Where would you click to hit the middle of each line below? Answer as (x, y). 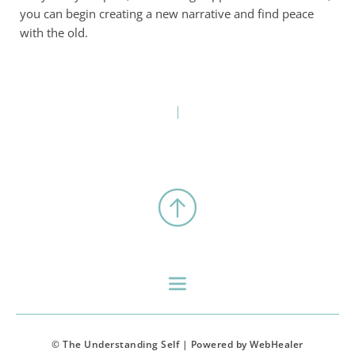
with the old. (54, 32)
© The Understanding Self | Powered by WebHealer (177, 344)
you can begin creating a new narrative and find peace (167, 13)
